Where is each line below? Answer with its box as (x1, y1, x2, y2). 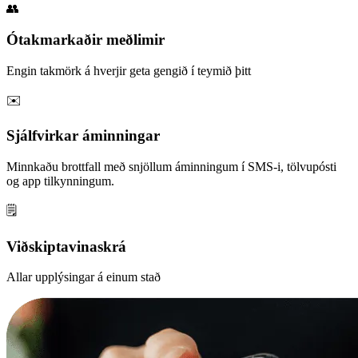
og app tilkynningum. (6, 173, 114, 188)
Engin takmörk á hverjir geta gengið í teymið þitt (6, 63, 251, 78)
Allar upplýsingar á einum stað (6, 270, 161, 284)
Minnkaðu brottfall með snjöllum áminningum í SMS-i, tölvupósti (6, 159, 336, 173)
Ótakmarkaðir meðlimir (6, 30, 165, 48)
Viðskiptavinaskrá (6, 237, 126, 255)
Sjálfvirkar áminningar (6, 127, 160, 145)
